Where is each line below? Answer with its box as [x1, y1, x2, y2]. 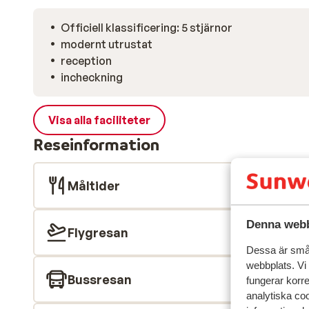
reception [61, 54, 112, 68]
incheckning [61, 70, 123, 84]
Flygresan [68, 225, 128, 240]
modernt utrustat [61, 37, 152, 51]
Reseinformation [33, 134, 159, 154]
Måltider [68, 178, 120, 193]
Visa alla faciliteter [48, 113, 150, 127]
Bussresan [68, 272, 132, 287]
